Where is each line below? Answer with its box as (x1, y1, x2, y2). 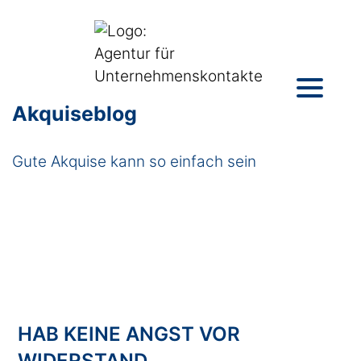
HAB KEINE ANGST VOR (18, 322, 241, 346)
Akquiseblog (12, 102, 137, 126)
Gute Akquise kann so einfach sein (12, 152, 256, 171)
